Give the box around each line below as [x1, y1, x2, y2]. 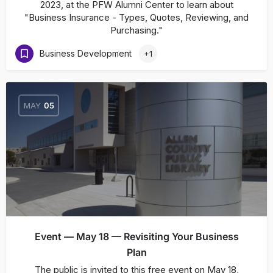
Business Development [40, 48, 132, 58]
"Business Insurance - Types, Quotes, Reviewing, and [24, 12, 249, 23]
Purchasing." [110, 24, 163, 36]
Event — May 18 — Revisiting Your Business [34, 230, 239, 243]
